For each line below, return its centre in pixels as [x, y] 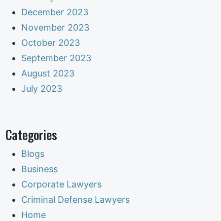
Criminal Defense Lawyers [76, 199]
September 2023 [56, 58]
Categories [32, 134]
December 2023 [55, 12]
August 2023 [48, 73]
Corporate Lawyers [62, 184]
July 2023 [42, 88]
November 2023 [55, 27]
